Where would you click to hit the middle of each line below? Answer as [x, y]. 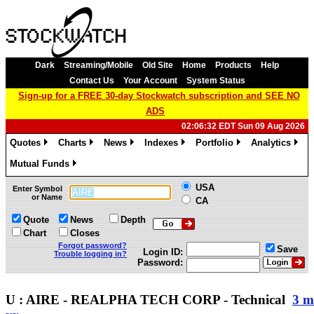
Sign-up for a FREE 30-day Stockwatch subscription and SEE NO [159, 96]
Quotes [25, 143]
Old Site [158, 65]
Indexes [161, 143]
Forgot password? [93, 245]
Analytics [271, 143]
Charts [72, 143]
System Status [216, 81]
